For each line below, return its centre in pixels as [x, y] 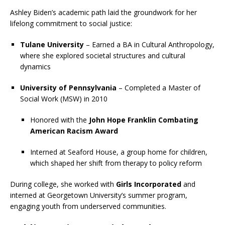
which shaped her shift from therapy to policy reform [116, 163]
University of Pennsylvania [68, 87]
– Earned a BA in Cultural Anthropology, [149, 44]
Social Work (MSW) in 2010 [64, 98]
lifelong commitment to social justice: [71, 23]
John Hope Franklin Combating [144, 120]
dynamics [35, 66]
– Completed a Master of [158, 87]
